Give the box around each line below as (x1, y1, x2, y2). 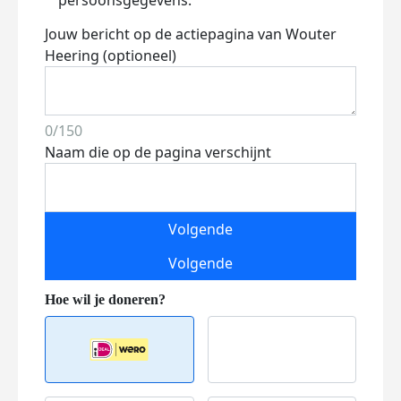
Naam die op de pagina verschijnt (45, 142, 271, 162)
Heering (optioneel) (45, 46, 176, 65)
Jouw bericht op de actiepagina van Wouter (45, 24, 337, 44)
